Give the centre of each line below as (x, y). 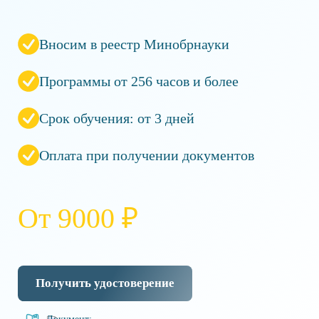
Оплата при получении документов (147, 155)
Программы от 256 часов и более (139, 81)
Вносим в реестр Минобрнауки (134, 44)
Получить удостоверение (105, 283)
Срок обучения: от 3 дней (117, 118)
